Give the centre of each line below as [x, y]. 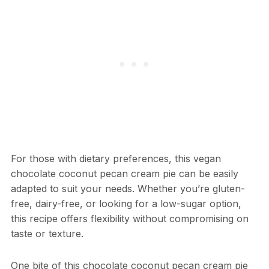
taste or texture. [47, 233]
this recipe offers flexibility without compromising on [129, 218]
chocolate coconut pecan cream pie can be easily [124, 173]
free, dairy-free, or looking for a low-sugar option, [126, 203]
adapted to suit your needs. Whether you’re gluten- [128, 188]
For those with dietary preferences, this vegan [116, 158]
